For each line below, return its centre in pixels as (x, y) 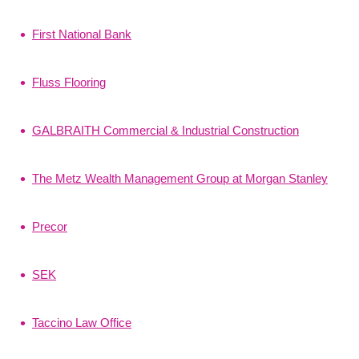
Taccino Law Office (82, 323)
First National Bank (82, 34)
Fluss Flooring (69, 83)
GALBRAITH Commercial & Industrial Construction (165, 131)
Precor (50, 227)
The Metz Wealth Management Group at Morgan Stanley (180, 179)
